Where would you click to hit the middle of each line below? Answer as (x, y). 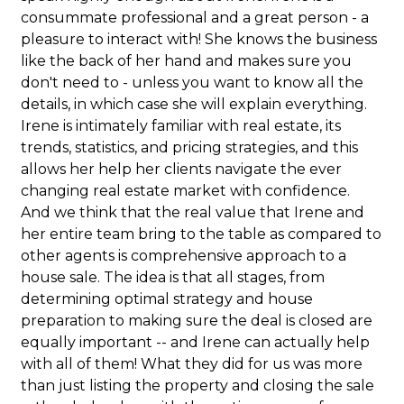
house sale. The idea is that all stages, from (173, 277)
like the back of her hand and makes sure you (187, 61)
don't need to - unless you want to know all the (193, 83)
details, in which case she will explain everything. (194, 104)
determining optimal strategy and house (167, 299)
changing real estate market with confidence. (186, 191)
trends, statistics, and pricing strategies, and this (190, 147)
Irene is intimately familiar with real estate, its (181, 126)
